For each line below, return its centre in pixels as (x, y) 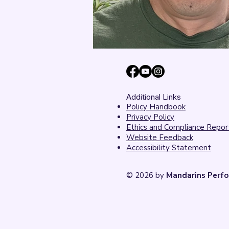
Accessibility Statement (169, 148)
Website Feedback (160, 138)
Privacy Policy (150, 117)
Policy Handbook (156, 107)
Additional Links (154, 97)
